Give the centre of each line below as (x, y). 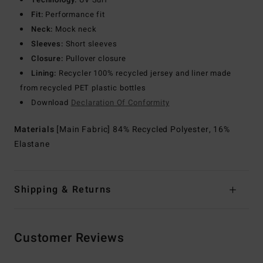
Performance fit (74, 14)
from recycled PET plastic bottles (83, 87)
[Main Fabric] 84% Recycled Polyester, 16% (143, 129)
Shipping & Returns (63, 189)
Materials (36, 129)
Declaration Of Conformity (120, 102)
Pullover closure (95, 58)
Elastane (32, 144)
